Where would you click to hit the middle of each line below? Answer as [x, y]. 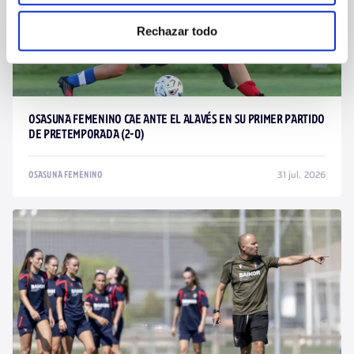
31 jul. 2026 [301, 175]
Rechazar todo [177, 31]
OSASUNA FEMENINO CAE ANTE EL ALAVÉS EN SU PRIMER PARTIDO [177, 120]
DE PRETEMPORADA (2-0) [87, 135]
